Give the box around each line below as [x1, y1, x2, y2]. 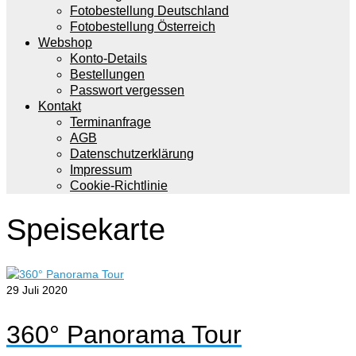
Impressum [70, 163, 132, 176]
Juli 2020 [19, 283, 68, 296]
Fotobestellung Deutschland [70, 4, 229, 17]
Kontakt [38, 99, 81, 113]
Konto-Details [70, 52, 147, 65]
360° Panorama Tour [6, 320, 242, 350]
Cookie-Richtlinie [70, 179, 168, 192]
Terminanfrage [70, 115, 151, 129]
